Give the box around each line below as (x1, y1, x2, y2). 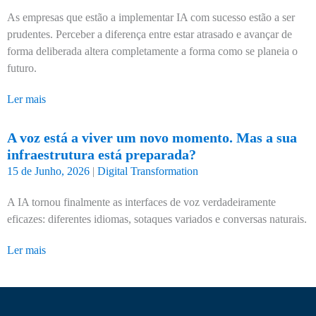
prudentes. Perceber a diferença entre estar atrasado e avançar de (7, 28, 292, 40)
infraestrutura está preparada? (7, 147, 196, 162)
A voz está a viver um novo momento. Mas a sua (7, 130, 297, 145)
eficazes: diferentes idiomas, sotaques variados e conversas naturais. (7, 213, 307, 225)
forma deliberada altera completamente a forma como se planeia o (7, 45, 298, 57)
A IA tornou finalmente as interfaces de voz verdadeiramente (7, 196, 276, 208)
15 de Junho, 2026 (7, 165, 90, 177)
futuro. (7, 62, 37, 74)
